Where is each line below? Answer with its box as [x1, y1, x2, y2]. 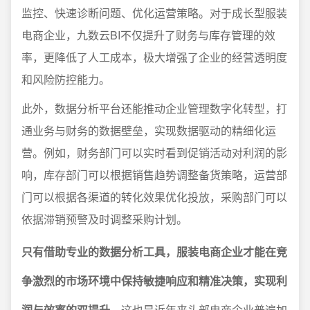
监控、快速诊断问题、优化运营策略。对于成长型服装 [21, 5, 287, 21]
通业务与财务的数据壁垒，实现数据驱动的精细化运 [21, 122, 276, 139]
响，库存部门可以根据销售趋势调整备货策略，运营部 [21, 167, 287, 183]
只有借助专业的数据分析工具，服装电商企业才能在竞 [21, 244, 287, 260]
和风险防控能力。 [21, 71, 110, 88]
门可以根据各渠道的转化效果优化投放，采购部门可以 [21, 189, 287, 206]
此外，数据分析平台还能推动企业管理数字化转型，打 [21, 100, 287, 117]
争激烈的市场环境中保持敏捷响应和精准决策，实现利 [21, 273, 287, 289]
